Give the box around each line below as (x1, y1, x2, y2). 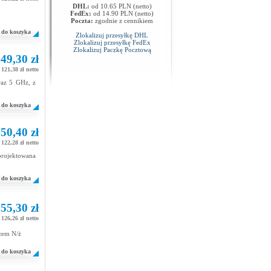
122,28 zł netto (1, 139, 39, 146)
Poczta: (71, 17, 93, 24)
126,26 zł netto (1, 215, 39, 221)
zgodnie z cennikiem (93, 17, 153, 24)
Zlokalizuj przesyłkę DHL (76, 31, 148, 39)
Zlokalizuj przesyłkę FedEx (73, 39, 151, 46)
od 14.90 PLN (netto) (91, 10, 154, 17)
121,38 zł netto (1, 66, 39, 73)
